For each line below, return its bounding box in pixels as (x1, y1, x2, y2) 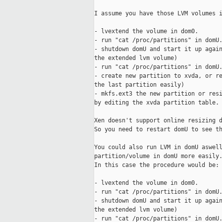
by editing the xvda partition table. (94, 99, 219, 107)
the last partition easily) (94, 81, 184, 89)
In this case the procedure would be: (94, 162, 219, 169)
